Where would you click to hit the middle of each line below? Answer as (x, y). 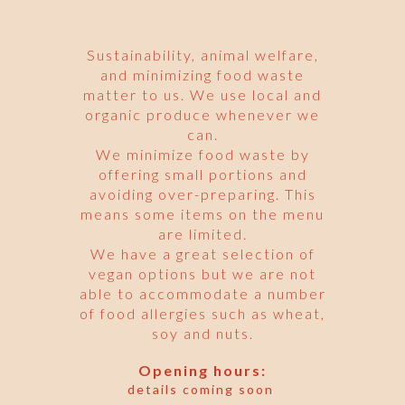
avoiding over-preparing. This (202, 193)
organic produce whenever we (202, 114)
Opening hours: (202, 370)
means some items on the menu (202, 213)
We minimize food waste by (202, 154)
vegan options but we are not (202, 273)
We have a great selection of (202, 253)
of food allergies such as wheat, (202, 313)
